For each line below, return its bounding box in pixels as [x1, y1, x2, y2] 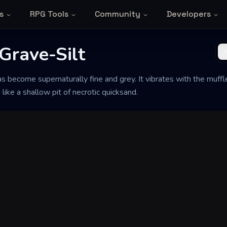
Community [94, 9, 140, 19]
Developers [166, 9, 211, 19]
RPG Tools [29, 9, 68, 19]
